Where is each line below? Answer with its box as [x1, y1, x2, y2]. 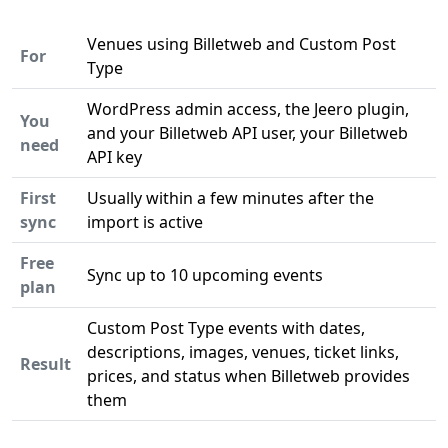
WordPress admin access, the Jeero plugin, [87, 98, 409, 120]
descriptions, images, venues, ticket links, [87, 341, 399, 363]
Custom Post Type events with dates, [87, 317, 365, 339]
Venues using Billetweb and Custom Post [87, 33, 396, 55]
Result [20, 353, 71, 375]
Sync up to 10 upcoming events [87, 264, 323, 286]
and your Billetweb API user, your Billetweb [87, 122, 408, 144]
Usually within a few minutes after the [87, 187, 374, 209]
